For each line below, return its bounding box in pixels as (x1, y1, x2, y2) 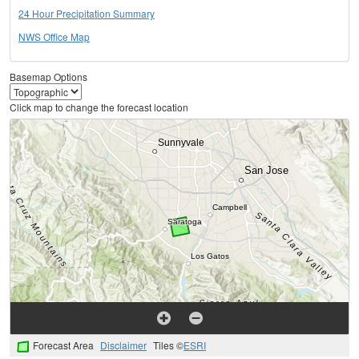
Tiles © (153, 338, 184, 353)
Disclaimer (100, 338, 147, 353)
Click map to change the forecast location (10, 100, 188, 115)
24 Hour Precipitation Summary (18, 6, 155, 21)
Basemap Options (10, 70, 87, 84)
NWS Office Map (18, 30, 90, 44)
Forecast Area (33, 338, 94, 353)
